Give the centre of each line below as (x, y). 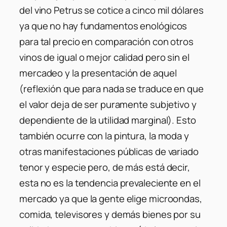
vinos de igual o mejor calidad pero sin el (104, 57)
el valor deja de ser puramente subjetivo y (108, 104)
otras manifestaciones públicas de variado (109, 151)
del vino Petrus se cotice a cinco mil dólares (111, 10)
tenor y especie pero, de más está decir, (105, 167)
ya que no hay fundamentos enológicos (103, 26)
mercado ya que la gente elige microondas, (111, 198)
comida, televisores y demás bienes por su (110, 214)
